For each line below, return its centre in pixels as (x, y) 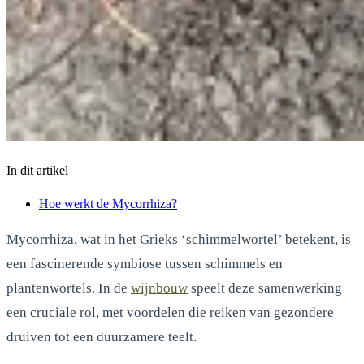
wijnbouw (159, 288)
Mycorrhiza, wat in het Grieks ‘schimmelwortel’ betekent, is (179, 239)
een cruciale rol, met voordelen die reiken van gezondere (170, 312)
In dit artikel (37, 170)
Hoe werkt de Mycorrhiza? (108, 203)
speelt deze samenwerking (265, 288)
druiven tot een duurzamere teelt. (102, 336)
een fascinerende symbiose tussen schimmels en (145, 263)
